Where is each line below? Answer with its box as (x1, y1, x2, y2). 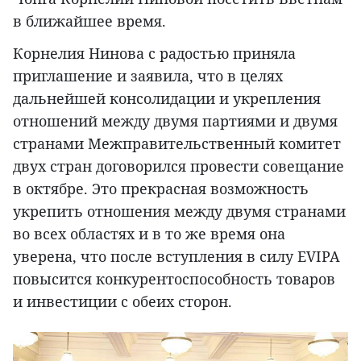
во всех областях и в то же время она (13, 224, 285, 244)
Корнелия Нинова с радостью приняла (13, 44, 296, 64)
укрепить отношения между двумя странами (13, 201, 346, 222)
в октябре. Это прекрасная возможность (13, 179, 309, 199)
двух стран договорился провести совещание (13, 156, 344, 176)
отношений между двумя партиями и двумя (13, 111, 338, 131)
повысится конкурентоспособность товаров (13, 269, 335, 289)
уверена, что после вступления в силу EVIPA (13, 247, 340, 267)
